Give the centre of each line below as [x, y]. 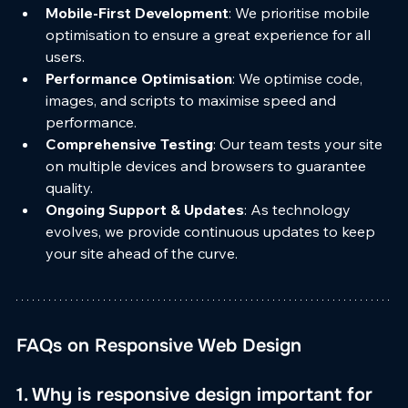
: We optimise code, [299, 78]
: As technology [299, 209]
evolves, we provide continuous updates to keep [212, 231]
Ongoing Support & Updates [145, 209]
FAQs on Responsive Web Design [159, 345]
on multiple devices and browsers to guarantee [208, 165]
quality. [69, 187]
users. [65, 56]
